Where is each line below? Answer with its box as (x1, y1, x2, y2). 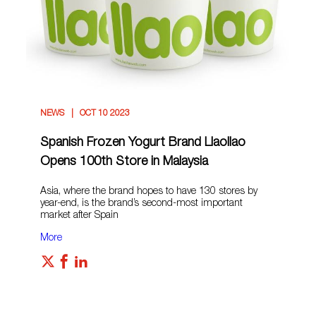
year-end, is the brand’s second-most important (40, 198, 243, 209)
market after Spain (40, 210, 119, 221)
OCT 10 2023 (78, 109, 130, 118)
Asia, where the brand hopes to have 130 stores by (40, 186, 258, 197)
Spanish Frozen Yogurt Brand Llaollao (40, 136, 246, 150)
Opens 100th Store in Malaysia (40, 155, 209, 169)
